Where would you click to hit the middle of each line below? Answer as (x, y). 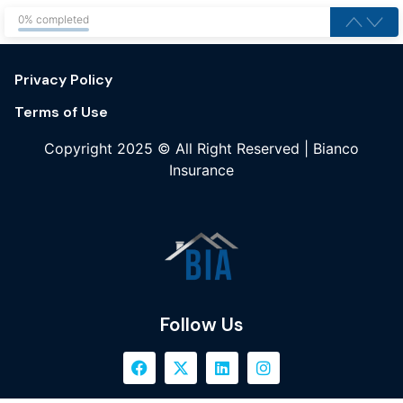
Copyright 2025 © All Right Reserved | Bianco (201, 148)
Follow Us (201, 324)
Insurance (201, 170)
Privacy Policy (63, 80)
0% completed (54, 19)
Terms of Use (61, 112)
